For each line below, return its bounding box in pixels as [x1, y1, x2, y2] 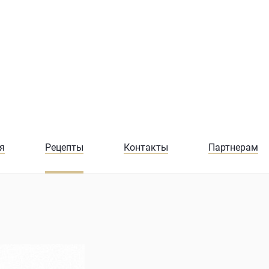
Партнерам [208, 142, 258, 154]
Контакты [123, 142, 168, 154]
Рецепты [44, 142, 83, 154]
